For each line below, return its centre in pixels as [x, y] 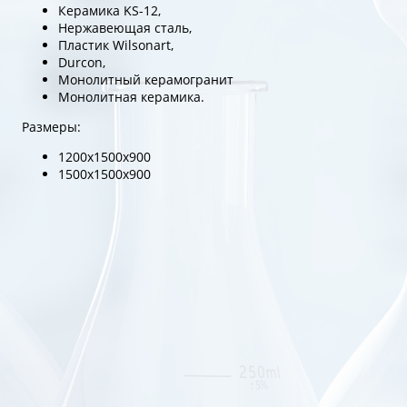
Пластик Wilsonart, [116, 45]
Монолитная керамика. [131, 97]
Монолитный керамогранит [146, 79]
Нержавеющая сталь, [125, 28]
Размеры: [51, 127]
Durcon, [82, 62]
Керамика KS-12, [109, 10]
